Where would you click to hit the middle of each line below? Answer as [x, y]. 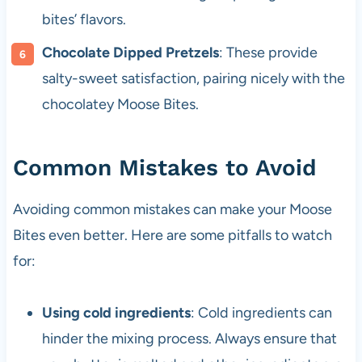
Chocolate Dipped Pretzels [130, 53]
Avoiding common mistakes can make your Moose [172, 210]
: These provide [268, 53]
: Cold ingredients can [261, 313]
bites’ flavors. [84, 20]
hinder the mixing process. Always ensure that [189, 339]
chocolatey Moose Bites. [120, 105]
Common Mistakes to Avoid [164, 168]
